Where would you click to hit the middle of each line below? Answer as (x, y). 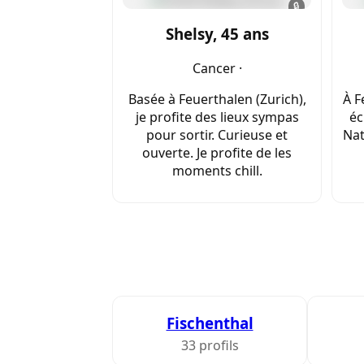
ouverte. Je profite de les (217, 153)
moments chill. (217, 171)
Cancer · (217, 69)
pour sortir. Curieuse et (217, 135)
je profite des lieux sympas (217, 117)
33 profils (210, 346)
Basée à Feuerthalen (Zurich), (217, 100)
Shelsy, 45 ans (217, 34)
